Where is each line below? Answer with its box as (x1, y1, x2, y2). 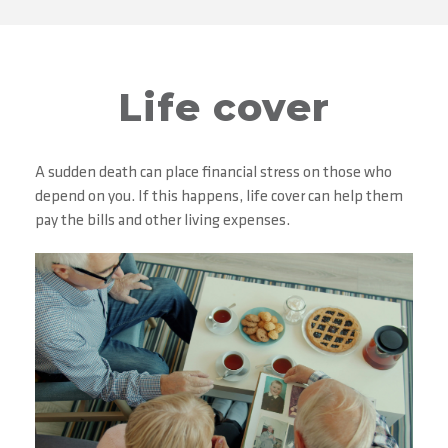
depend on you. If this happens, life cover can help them (35, 189, 403, 205)
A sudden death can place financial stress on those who (35, 165, 392, 181)
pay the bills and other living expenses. (35, 213, 290, 229)
